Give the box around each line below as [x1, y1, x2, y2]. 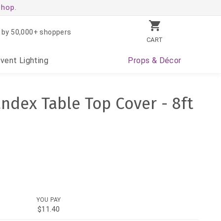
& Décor [149, 56, 182, 65]
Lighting [17, 56, 49, 65]
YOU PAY [36, 196, 61, 204]
